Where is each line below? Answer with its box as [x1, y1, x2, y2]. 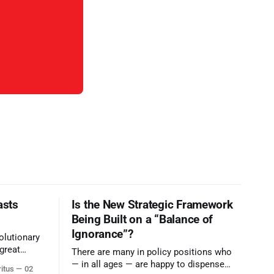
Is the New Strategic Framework [71, 198, 233, 212]
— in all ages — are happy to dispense [71, 259, 224, 270]
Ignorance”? [71, 227, 133, 242]
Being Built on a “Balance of [71, 212, 213, 227]
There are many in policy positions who [71, 247, 232, 258]
